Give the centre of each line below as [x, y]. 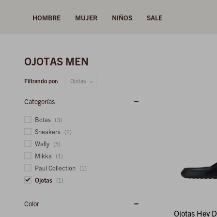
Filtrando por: [41, 80]
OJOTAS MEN [56, 61]
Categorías [39, 101]
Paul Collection [56, 168]
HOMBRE [47, 17]
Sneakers [48, 131]
